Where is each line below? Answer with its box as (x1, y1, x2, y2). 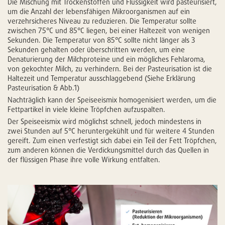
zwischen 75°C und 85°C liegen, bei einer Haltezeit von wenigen (8, 26, 210, 35)
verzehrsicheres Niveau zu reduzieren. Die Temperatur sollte (8, 16, 196, 25)
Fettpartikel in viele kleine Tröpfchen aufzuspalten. (8, 104, 165, 114)
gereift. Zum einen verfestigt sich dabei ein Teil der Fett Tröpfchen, (8, 136, 217, 145)
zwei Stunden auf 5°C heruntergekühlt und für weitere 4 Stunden (8, 126, 214, 135)
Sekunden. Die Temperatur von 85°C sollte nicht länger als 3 (8, 35, 195, 44)
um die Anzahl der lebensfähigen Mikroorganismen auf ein (8, 7, 190, 16)
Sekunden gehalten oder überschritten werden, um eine (8, 45, 185, 54)
